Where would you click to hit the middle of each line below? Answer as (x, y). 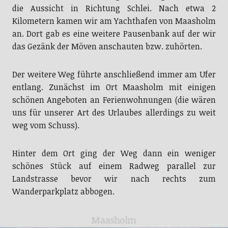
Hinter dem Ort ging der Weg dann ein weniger (114, 153)
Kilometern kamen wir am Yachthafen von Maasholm (114, 21)
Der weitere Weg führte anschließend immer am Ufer (114, 74)
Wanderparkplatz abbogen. (63, 191)
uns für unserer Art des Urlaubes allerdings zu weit (114, 112)
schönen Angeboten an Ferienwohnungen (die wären (114, 99)
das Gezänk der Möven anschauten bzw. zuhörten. (107, 46)
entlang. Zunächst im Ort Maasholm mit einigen (114, 87)
